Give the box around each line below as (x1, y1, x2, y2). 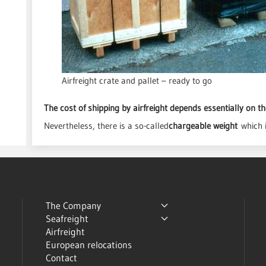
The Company (46, 199, 102, 211)
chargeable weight (169, 120, 237, 131)
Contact (46, 252, 78, 264)
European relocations (46, 239, 132, 251)
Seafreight (46, 213, 89, 224)
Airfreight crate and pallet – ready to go (62, 75, 212, 86)
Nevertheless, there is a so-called (44, 120, 169, 131)
